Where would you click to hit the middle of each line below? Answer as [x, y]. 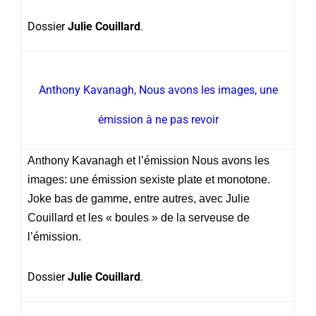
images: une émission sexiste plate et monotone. [149, 179]
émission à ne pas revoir [158, 119]
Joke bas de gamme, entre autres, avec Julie [139, 198]
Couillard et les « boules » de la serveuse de [139, 217]
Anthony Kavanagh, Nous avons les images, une [158, 90]
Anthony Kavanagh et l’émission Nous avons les [148, 160]
